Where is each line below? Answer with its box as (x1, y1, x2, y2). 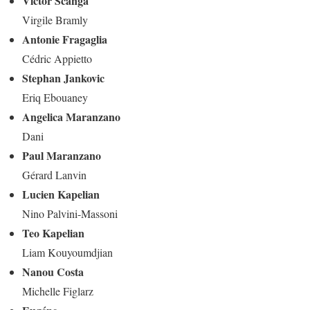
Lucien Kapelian (22, 185, 100, 202)
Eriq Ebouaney (22, 89, 88, 104)
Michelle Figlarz (22, 283, 93, 298)
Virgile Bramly (22, 12, 88, 27)
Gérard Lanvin (22, 167, 86, 182)
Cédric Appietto (22, 51, 92, 66)
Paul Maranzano (22, 147, 101, 163)
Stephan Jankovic (22, 69, 104, 86)
